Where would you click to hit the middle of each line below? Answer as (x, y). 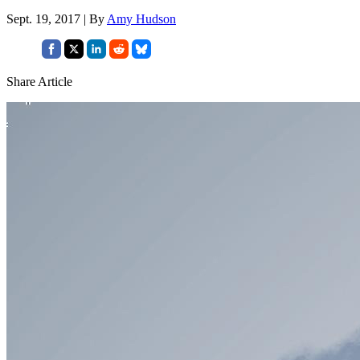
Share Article (39, 81)
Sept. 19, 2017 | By (57, 18)
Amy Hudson (141, 18)
